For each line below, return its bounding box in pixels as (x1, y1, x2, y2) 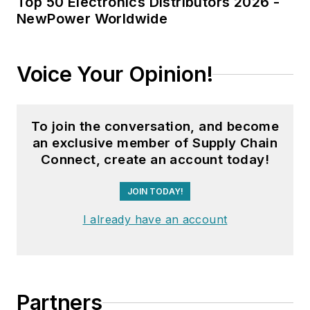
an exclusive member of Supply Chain (33, 135, 277, 152)
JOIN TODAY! (127, 186, 183, 197)
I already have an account (82, 212, 228, 226)
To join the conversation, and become (30, 118, 280, 135)
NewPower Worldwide (17, 10, 168, 28)
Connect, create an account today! (40, 152, 270, 168)
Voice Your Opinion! (17, 62, 213, 87)
